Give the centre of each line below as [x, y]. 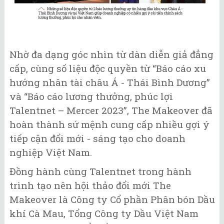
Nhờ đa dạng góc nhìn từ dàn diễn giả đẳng [111, 54]
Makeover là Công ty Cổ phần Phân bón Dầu [112, 199]
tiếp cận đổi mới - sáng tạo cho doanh [97, 138]
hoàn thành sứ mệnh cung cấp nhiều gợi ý [109, 124]
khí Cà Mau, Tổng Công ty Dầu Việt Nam [104, 213]
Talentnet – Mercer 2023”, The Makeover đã [111, 110]
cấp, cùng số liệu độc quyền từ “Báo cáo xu [108, 68]
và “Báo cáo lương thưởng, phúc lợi [91, 96]
